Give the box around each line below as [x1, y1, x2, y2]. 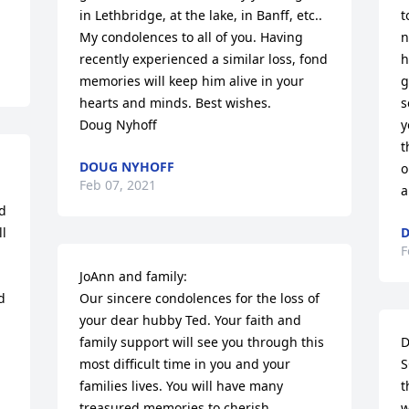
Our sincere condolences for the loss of [79, 289, 320, 307]
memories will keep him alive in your [79, 72, 305, 89]
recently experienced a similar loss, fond [79, 50, 329, 68]
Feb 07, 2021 [79, 176, 157, 194]
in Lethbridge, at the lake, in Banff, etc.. [79, 6, 323, 24]
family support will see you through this [79, 333, 325, 351]
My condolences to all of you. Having [79, 28, 304, 46]
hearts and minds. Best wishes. [79, 94, 276, 111]
